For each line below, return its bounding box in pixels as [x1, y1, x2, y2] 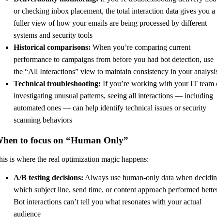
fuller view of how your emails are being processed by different [14, 19, 207, 28]
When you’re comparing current [91, 43, 190, 52]
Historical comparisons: [14, 43, 91, 52]
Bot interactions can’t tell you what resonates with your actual [14, 197, 201, 206]
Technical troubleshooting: [14, 79, 101, 88]
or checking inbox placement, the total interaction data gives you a [14, 7, 215, 15]
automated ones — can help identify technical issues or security [14, 104, 206, 112]
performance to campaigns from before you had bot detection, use [14, 55, 214, 64]
